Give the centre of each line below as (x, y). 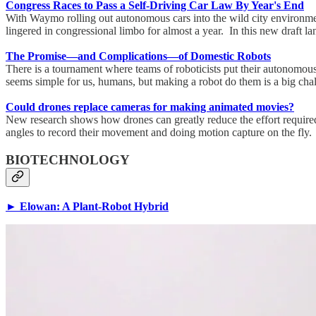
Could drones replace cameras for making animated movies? (150, 107)
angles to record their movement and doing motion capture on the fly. (159, 133)
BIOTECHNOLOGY (68, 160)
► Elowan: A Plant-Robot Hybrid (87, 206)
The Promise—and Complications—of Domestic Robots (138, 56)
